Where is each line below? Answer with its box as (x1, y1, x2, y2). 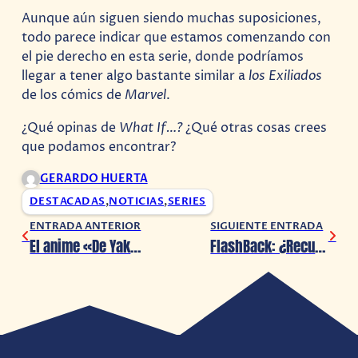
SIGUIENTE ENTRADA (210, 220, 324, 234)
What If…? (119, 118, 183, 137)
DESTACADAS (29, 195, 105, 209)
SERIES (167, 195, 206, 209)
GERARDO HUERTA (39, 170, 148, 186)
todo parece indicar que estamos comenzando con (22, 29, 332, 47)
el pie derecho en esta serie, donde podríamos (22, 48, 304, 66)
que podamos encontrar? (22, 137, 177, 156)
